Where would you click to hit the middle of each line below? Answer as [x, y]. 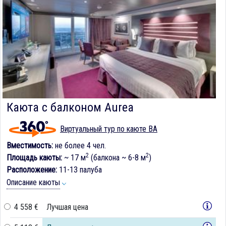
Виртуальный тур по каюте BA [109, 129]
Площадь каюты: [34, 158]
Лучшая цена [67, 207]
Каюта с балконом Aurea [70, 108]
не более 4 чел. [79, 146]
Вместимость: [30, 146]
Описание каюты [33, 182]
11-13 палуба [79, 170]
